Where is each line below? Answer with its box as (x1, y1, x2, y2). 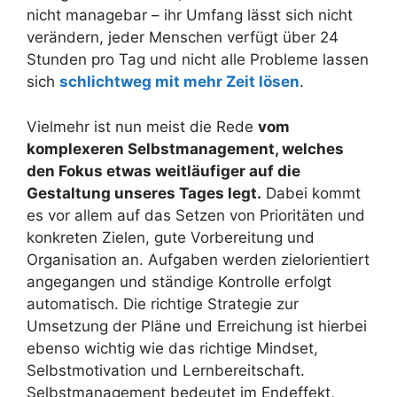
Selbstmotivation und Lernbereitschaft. (27, 361, 305, 379)
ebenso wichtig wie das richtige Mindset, (27, 339, 318, 357)
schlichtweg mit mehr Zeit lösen (59, 73, 300, 90)
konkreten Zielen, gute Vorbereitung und (27, 228, 315, 246)
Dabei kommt (261, 183, 361, 202)
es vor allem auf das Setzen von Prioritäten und (27, 206, 365, 224)
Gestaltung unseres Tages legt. (27, 183, 261, 202)
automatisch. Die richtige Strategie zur (27, 294, 299, 313)
